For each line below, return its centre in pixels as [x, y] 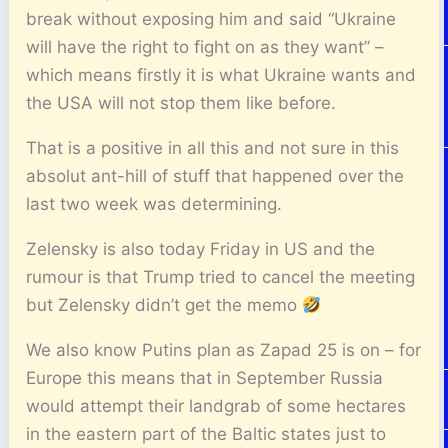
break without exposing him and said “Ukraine [211, 19]
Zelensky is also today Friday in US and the [201, 249]
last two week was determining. [154, 204]
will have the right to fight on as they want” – [205, 47]
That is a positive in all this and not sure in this [213, 148]
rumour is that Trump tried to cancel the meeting [221, 277]
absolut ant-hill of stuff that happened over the [215, 176]
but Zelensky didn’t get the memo [164, 305]
